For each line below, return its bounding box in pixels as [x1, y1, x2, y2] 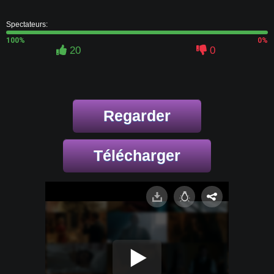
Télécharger [94, 147, 180, 164]
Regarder [103, 107, 171, 124]
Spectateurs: [6, 20, 48, 29]
